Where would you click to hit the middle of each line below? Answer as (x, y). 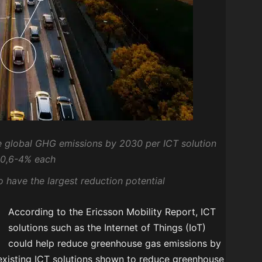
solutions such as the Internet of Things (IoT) (107, 228)
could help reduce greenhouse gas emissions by (115, 244)
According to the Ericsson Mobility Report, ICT (112, 212)
